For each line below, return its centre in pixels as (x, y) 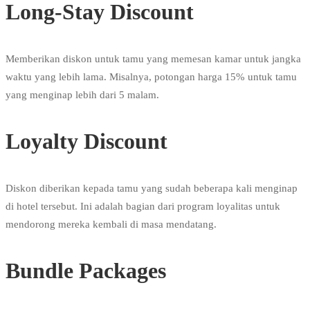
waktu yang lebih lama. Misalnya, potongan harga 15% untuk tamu (151, 77)
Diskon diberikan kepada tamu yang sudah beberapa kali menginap (152, 189)
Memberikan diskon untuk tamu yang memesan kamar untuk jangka (153, 59)
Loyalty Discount (86, 142)
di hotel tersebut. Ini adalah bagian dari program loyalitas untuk (143, 207)
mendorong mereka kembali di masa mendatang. (111, 225)
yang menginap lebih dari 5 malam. (82, 95)
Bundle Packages (86, 271)
